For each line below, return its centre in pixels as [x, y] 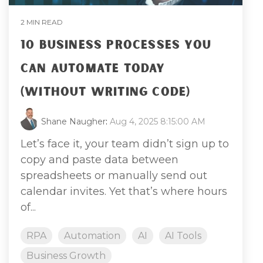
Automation [92, 235]
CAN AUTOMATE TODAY [93, 68]
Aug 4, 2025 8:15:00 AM [158, 121]
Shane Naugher [73, 121]
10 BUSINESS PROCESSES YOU [116, 45]
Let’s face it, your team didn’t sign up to [125, 144]
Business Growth [66, 255]
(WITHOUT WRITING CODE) [106, 92]
